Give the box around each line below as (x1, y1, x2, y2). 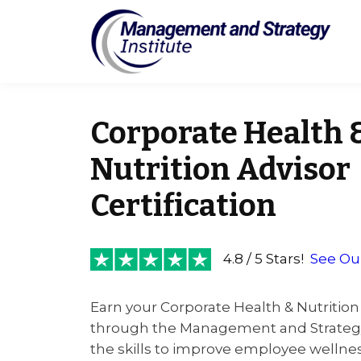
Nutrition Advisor (90, 150, 351, 188)
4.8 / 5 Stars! (223, 250, 310, 267)
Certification (90, 186, 276, 224)
